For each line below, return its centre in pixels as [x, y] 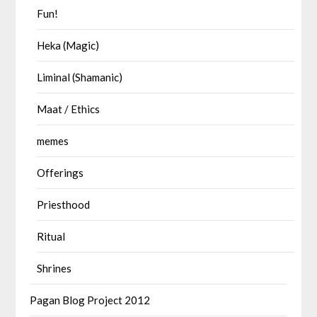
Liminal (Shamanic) [80, 77]
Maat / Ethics [69, 109]
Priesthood [64, 204]
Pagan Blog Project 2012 [90, 300]
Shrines [54, 268]
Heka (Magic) [68, 45]
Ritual [51, 236]
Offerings [60, 172]
